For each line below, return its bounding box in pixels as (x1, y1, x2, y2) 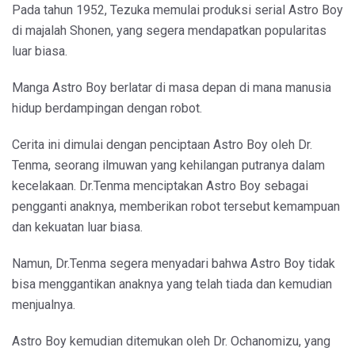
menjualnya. (12, 296, 75, 312)
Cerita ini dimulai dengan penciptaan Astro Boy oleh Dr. (12, 136, 312, 152)
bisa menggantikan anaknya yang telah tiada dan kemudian (12, 276, 332, 292)
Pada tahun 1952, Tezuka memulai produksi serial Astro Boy (12, 2, 343, 17)
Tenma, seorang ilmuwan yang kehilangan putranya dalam (12, 157, 325, 173)
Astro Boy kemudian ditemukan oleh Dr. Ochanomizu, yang (12, 333, 330, 349)
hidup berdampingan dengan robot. (12, 100, 202, 116)
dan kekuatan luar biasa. (12, 219, 143, 235)
